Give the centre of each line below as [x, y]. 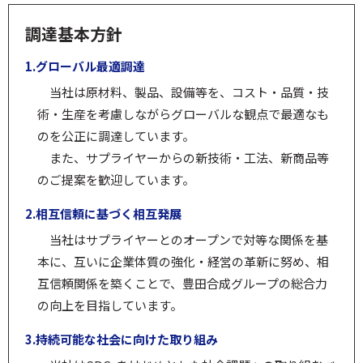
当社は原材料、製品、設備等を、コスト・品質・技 [189, 92]
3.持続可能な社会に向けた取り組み [122, 339]
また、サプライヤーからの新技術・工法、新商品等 [189, 158]
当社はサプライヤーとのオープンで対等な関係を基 [189, 239]
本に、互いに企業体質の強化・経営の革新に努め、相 [183, 261]
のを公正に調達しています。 [116, 136]
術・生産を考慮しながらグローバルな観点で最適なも [183, 114]
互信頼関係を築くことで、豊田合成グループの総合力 [182, 283]
